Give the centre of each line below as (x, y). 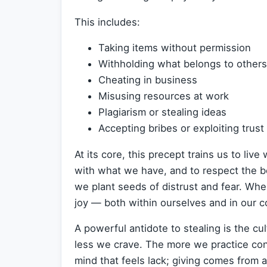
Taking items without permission (175, 48)
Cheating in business (148, 80)
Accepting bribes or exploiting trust (181, 128)
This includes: (107, 22)
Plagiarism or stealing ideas (162, 112)
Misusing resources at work (164, 96)
